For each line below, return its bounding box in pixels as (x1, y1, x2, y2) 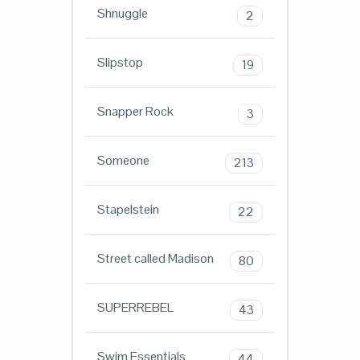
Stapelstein (96, 201, 159, 219)
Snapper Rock (96, 103, 174, 121)
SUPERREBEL (96, 299, 174, 317)
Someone (96, 152, 149, 170)
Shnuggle (96, 5, 148, 22)
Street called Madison (96, 250, 214, 268)
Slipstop (96, 54, 143, 72)
